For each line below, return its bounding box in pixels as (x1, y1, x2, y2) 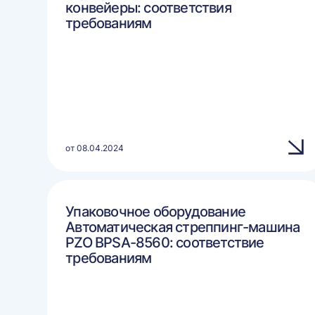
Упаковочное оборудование (65, 203, 245, 220)
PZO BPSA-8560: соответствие (65, 234, 264, 251)
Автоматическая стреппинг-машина (65, 219, 300, 236)
